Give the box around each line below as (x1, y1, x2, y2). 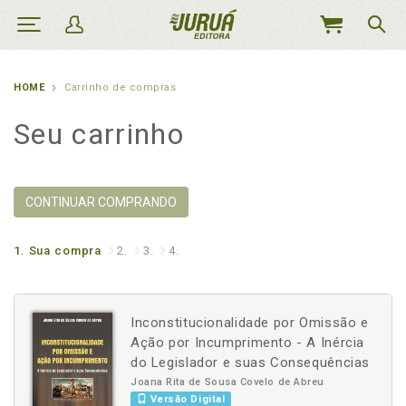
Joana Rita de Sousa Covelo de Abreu (130, 376, 324, 388)
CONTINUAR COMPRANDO (25, 195, 177, 209)
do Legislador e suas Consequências (130, 354, 371, 371)
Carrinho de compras (64, 82, 177, 93)
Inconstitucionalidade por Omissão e (130, 314, 369, 331)
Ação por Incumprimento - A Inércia (130, 334, 365, 351)
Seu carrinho (14, 117, 184, 151)
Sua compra (28, 244, 102, 257)
